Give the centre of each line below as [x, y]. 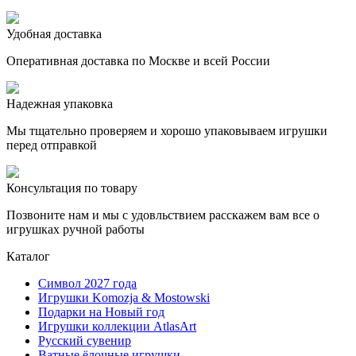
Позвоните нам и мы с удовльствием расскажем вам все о [163, 215]
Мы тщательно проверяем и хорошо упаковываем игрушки [167, 130]
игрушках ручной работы [75, 229]
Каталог [28, 256]
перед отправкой [52, 145]
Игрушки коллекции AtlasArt [117, 326]
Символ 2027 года [87, 283]
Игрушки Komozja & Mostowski [124, 297]
